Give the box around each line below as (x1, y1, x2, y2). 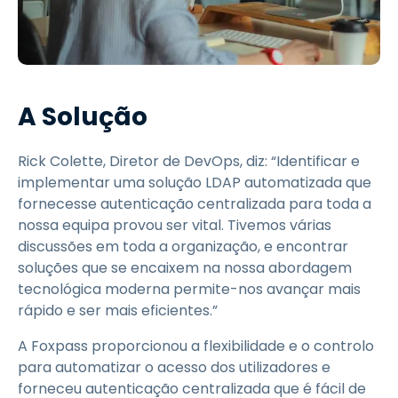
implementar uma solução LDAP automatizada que (18, 171, 371, 193)
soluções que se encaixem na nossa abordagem (18, 257, 352, 278)
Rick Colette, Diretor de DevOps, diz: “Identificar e (18, 150, 360, 171)
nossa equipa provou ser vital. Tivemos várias (18, 214, 331, 235)
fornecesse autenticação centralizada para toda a (18, 193, 371, 214)
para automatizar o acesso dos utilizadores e (18, 356, 330, 378)
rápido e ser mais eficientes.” (18, 299, 218, 321)
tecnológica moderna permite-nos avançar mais (18, 278, 361, 299)
